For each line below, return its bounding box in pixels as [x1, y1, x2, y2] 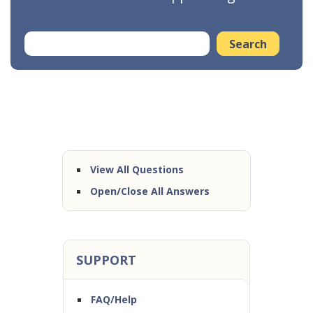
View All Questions [90, 163, 184, 176]
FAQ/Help [91, 293, 137, 306]
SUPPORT [76, 252, 136, 268]
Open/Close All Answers [90, 184, 210, 198]
